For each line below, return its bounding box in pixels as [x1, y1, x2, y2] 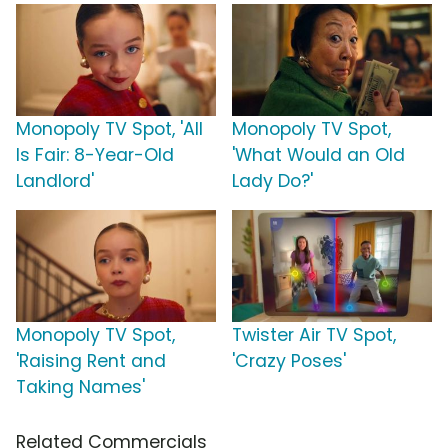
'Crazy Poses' [232, 349, 346, 374]
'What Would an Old [232, 143, 405, 168]
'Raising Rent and [16, 349, 166, 374]
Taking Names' [16, 375, 145, 400]
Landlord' [16, 169, 94, 194]
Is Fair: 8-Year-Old [16, 143, 174, 168]
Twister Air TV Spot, [232, 323, 396, 348]
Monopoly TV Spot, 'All [16, 117, 203, 142]
